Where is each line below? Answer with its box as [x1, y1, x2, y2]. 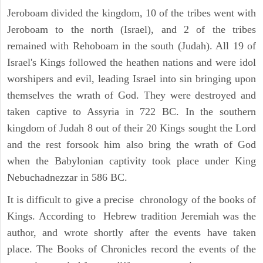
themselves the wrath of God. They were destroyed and [7, 89, 256, 102]
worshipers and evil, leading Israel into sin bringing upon [7, 73, 256, 85]
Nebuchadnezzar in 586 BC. [7, 171, 127, 184]
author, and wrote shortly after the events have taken [7, 227, 256, 239]
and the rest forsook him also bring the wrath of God [7, 139, 256, 151]
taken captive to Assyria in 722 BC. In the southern [7, 106, 256, 118]
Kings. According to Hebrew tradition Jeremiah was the [7, 210, 256, 222]
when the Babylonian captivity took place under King [7, 155, 256, 167]
